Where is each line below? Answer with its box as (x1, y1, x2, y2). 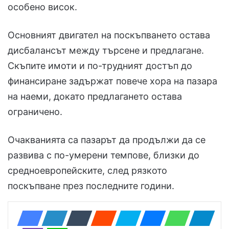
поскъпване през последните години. (8, 180, 174, 191)
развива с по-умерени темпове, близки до (8, 149, 199, 161)
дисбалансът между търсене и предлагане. (8, 44, 204, 56)
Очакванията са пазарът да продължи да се (8, 134, 205, 145)
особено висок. (8, 1, 77, 12)
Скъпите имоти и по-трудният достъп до (8, 60, 192, 71)
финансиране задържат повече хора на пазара (8, 75, 217, 86)
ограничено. (8, 106, 62, 117)
